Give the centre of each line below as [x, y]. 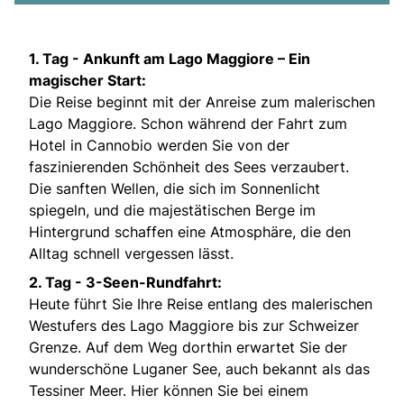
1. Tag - [56, 58]
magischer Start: [87, 80]
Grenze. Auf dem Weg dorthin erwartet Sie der [188, 347]
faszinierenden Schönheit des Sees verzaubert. [189, 166]
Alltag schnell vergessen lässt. [133, 253]
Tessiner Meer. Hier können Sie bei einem [169, 390]
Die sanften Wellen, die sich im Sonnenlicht [174, 188]
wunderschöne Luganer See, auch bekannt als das [199, 368]
